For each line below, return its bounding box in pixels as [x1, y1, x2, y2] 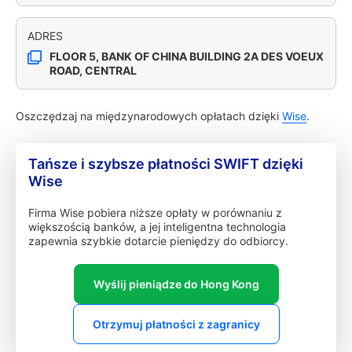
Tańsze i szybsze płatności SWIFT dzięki [28, 156, 303, 172]
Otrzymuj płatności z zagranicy [92, 317, 260, 331]
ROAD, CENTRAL [49, 64, 137, 77]
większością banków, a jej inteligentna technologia [28, 220, 286, 233]
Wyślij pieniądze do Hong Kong [93, 277, 259, 291]
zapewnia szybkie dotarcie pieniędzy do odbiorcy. [28, 234, 288, 247]
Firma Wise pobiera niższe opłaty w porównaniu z [28, 206, 282, 219]
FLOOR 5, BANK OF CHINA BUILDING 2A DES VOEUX [49, 49, 324, 63]
